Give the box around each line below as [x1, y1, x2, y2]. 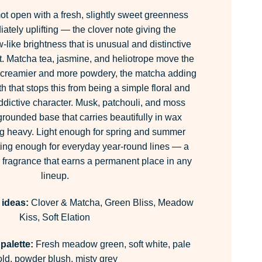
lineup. [40, 171, 69, 181]
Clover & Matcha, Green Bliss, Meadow [29, 197, 194, 208]
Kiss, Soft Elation [19, 212, 90, 222]
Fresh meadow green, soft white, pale [33, 239, 191, 249]
